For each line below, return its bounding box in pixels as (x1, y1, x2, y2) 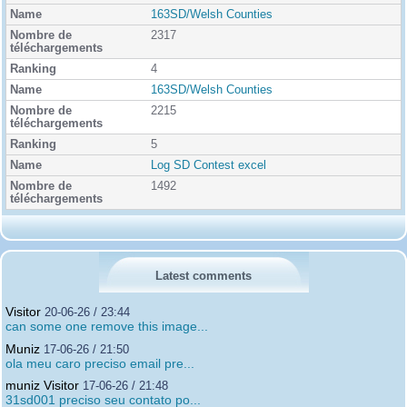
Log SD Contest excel (151, 159, 267, 173)
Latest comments (155, 269, 252, 283)
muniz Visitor (5, 378, 79, 393)
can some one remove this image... (5, 319, 208, 334)
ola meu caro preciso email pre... (5, 355, 194, 371)
